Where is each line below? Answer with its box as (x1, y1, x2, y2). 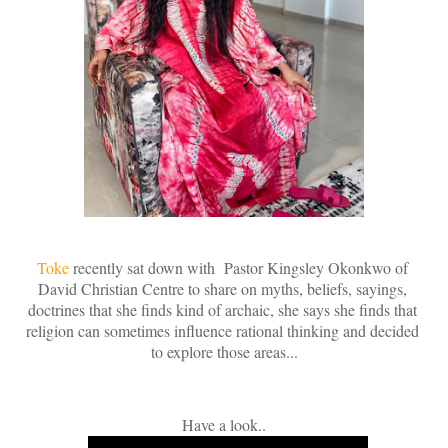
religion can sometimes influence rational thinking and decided (25, 319, 419, 341)
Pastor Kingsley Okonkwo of (219, 256, 408, 278)
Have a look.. (182, 414, 266, 436)
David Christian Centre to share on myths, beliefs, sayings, (37, 277, 407, 299)
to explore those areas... (150, 340, 298, 362)
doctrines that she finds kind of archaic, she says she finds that (27, 298, 417, 320)
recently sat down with (68, 256, 220, 278)
